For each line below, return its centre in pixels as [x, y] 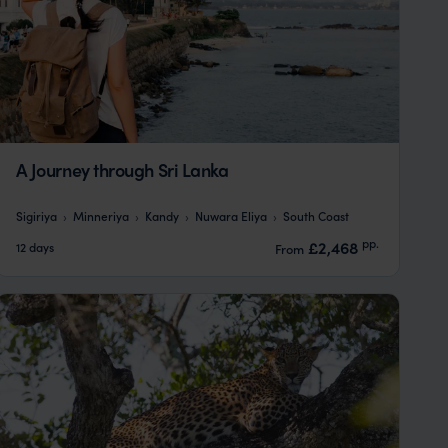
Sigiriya [36, 216]
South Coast [315, 216]
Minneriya [100, 216]
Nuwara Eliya [230, 216]
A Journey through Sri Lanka [122, 169]
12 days [34, 247]
